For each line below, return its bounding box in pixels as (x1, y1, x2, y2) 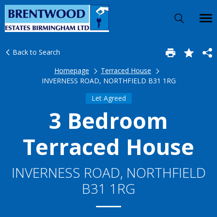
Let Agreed (91, 93, 126, 103)
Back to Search (11, 47, 60, 57)
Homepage (54, 66, 89, 75)
